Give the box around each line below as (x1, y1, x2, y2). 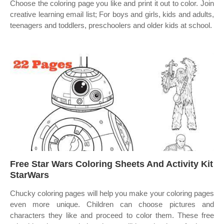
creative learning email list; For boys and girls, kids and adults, (10, 10, 214, 18)
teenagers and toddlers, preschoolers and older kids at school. (10, 21, 212, 29)
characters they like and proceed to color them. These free (10, 211, 214, 219)
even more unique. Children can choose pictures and (10, 200, 214, 208)
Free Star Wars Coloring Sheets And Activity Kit (10, 159, 213, 169)
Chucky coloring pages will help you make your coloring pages (10, 189, 214, 197)
